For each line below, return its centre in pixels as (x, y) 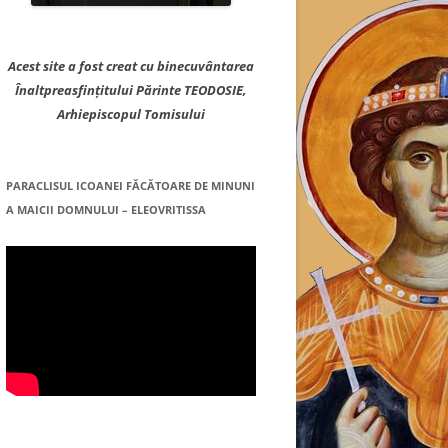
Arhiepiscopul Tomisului (131, 114)
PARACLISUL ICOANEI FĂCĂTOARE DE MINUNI (130, 185)
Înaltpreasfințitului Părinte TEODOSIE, (131, 90)
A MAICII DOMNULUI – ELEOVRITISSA (106, 209)
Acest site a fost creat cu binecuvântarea (131, 66)
